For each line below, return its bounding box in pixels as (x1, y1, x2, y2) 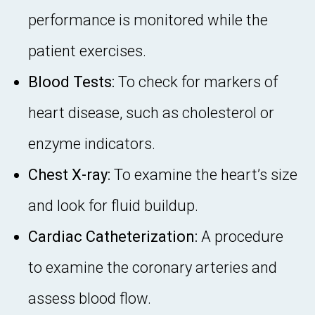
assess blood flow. (28, 289, 151, 307)
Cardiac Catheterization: (28, 227, 198, 245)
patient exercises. (28, 41, 146, 60)
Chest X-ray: (28, 165, 110, 184)
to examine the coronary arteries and (28, 258, 277, 276)
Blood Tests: (28, 72, 115, 91)
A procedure (198, 227, 283, 245)
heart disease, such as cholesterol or (28, 103, 274, 122)
